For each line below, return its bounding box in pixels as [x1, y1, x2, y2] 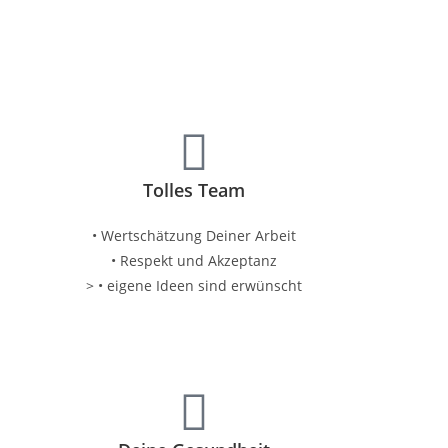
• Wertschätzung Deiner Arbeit [91, 226, 296, 245]
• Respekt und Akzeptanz [110, 251, 277, 270]
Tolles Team [142, 178, 245, 202]
